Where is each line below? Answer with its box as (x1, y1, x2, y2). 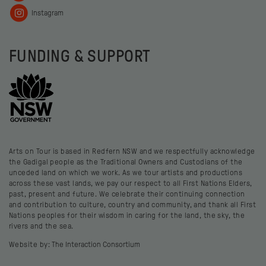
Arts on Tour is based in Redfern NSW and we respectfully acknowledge (9, 146, 255, 156)
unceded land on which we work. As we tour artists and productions (9, 167, 243, 177)
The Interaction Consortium (52, 239, 141, 249)
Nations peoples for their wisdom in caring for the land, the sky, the (9, 210, 245, 220)
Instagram (29, 8, 64, 17)
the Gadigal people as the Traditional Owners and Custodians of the (9, 157, 243, 166)
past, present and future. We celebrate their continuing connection (9, 189, 245, 198)
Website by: (9, 239, 52, 249)
